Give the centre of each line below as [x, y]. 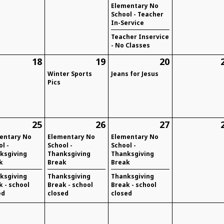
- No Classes [131, 45]
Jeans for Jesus [135, 74]
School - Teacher [137, 14]
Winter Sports [70, 74]
